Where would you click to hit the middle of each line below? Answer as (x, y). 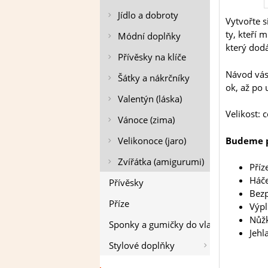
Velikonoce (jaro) (152, 140)
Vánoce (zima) (146, 119)
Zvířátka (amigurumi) (161, 161)
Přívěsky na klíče (152, 57)
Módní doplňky (149, 36)
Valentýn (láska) (150, 98)
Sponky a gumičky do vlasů (165, 224)
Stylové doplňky (142, 245)
